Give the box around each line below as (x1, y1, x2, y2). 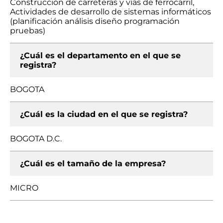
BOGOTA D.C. (10, 134, 62, 143)
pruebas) (10, 26, 45, 35)
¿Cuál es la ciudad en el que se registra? (20, 110, 188, 119)
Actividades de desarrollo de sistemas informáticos (10, 7, 211, 16)
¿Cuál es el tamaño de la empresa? (20, 159, 166, 168)
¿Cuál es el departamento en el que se (20, 51, 181, 60)
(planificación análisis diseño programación (10, 16, 180, 26)
